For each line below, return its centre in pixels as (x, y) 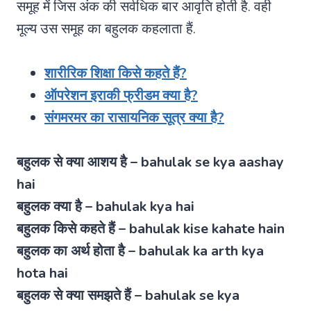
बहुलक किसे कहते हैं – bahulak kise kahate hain (151, 228)
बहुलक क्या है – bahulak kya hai (106, 206)
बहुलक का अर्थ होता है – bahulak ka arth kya (140, 251)
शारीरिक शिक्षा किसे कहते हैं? (116, 73)
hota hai (42, 273)
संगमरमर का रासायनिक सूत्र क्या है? (134, 117)
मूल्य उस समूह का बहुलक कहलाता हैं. (106, 28)
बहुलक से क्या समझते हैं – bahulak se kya (128, 295)
